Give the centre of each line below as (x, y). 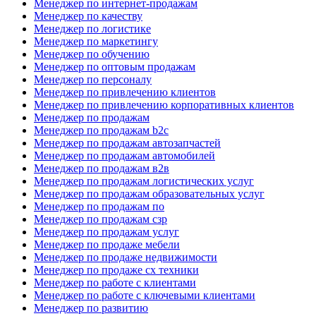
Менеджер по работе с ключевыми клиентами (145, 295)
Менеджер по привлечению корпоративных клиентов (164, 104)
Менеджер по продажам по (99, 206)
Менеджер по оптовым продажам (115, 66)
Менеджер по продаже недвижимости (126, 257)
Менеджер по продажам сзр (101, 219)
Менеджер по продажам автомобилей (124, 155)
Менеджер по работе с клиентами (115, 282)
